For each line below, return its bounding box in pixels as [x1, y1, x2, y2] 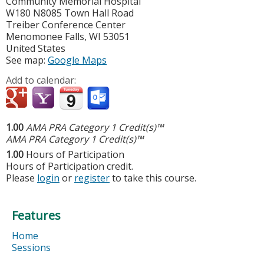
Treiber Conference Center [6, 18, 126, 32]
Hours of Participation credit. [6, 160, 133, 173]
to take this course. [110, 171, 196, 185]
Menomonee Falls [6, 30, 84, 44]
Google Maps [48, 54, 107, 67]
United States [6, 42, 65, 55]
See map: [6, 54, 48, 67]
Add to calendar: [6, 74, 78, 87]
